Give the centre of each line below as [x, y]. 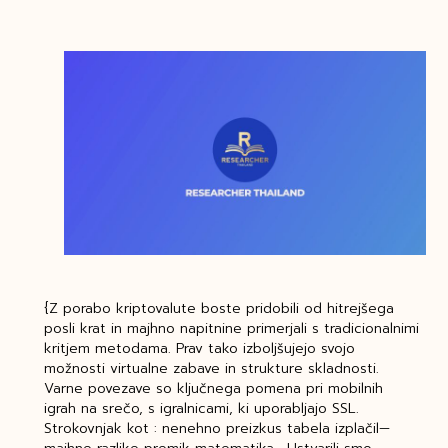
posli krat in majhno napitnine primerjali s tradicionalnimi [231, 329]
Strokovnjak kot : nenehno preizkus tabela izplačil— [216, 429]
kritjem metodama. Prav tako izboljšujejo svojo [199, 349]
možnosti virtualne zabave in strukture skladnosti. [211, 369]
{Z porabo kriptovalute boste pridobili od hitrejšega [218, 309]
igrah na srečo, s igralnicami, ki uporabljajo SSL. [201, 409]
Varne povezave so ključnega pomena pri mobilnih [213, 389]
